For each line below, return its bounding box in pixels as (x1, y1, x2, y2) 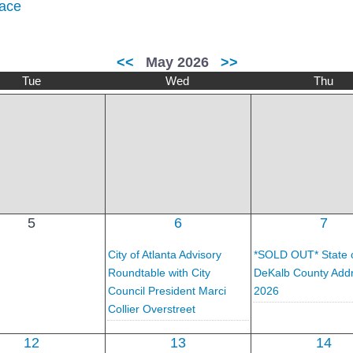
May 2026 (146, 54, 209, 71)
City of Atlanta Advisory (107, 247, 221, 261)
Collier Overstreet (107, 302, 195, 315)
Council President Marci (107, 284, 226, 297)
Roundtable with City (107, 266, 210, 279)
